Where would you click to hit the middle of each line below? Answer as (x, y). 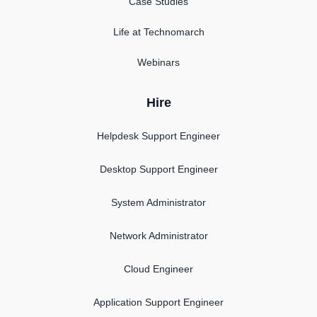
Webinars (158, 63)
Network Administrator (158, 236)
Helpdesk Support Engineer (158, 136)
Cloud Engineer (158, 269)
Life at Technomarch (158, 32)
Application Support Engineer (158, 302)
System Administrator (158, 203)
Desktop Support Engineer (158, 169)
